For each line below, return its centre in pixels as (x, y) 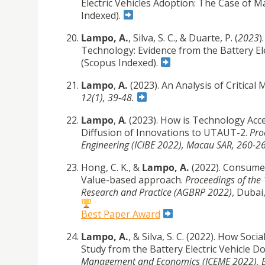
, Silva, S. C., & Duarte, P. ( (183, 38)
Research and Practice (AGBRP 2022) (156, 192)
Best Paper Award (121, 214)
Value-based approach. (133, 180)
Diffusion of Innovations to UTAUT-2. (165, 132)
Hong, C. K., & (110, 167)
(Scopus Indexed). (121, 62)
